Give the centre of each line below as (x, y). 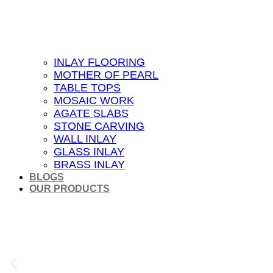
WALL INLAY (85, 139)
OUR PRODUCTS (69, 188)
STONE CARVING (99, 126)
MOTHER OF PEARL (106, 75)
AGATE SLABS (91, 113)
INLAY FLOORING (99, 62)
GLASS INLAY (89, 151)
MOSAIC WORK (94, 100)
